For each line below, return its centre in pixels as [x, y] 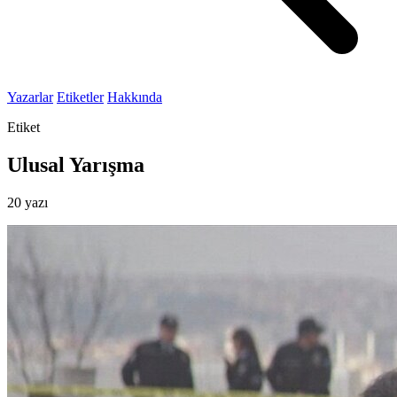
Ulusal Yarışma [76, 164]
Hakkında [135, 97]
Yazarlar [30, 97]
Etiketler [80, 97]
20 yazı [27, 202]
